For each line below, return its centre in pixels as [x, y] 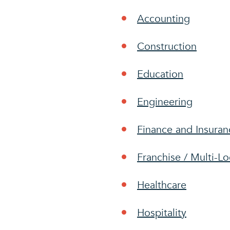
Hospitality [162, 213]
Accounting [164, 19]
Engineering [165, 102]
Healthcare [162, 185]
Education [160, 74]
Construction [167, 46]
